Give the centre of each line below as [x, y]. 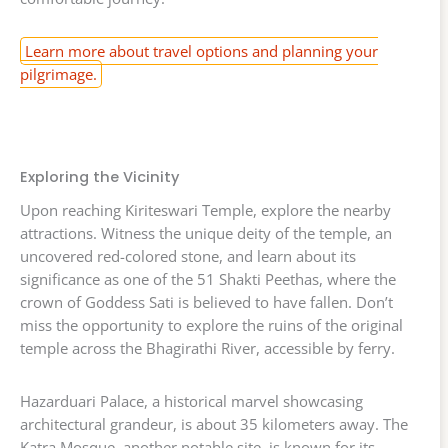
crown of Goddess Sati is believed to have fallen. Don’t [206, 302]
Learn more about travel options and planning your [201, 51]
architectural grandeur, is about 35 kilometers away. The [214, 424]
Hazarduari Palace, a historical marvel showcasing [191, 401]
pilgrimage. [58, 74]
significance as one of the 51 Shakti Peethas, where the [208, 279]
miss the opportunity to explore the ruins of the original [211, 325]
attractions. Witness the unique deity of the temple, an [206, 233]
